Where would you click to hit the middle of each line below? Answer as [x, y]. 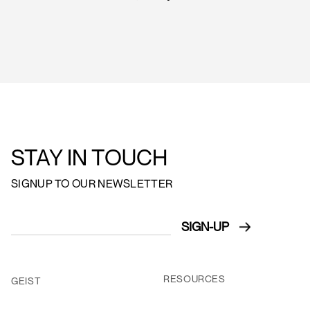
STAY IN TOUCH [89, 157]
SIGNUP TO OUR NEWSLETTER [92, 183]
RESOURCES [194, 278]
